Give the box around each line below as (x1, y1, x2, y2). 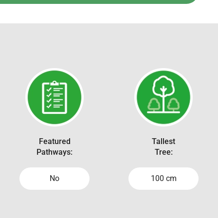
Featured (38, 136, 71, 146)
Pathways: (36, 147, 73, 157)
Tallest (152, 136, 175, 146)
